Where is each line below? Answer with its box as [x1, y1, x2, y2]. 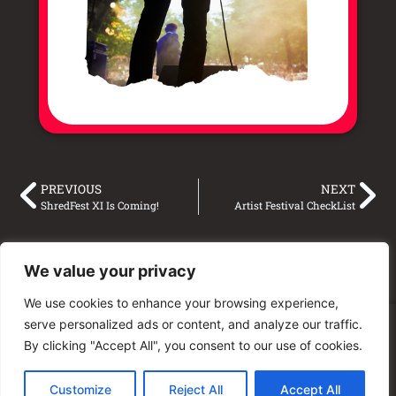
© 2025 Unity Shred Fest [132, 331, 264, 346]
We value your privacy [24, 262, 196, 280]
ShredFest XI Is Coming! [41, 199, 159, 213]
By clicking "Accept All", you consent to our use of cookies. [24, 338, 362, 353]
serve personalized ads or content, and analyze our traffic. [24, 316, 362, 331]
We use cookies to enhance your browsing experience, [24, 295, 339, 310]
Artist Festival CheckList [234, 199, 355, 213]
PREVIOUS [41, 181, 102, 198]
